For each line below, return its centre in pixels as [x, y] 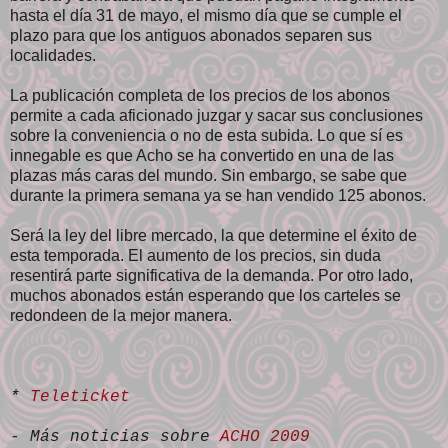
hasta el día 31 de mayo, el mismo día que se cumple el [206, 15]
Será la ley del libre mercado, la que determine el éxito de [213, 235]
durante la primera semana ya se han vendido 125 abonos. [218, 195]
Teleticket [80, 396]
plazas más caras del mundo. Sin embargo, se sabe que [208, 175]
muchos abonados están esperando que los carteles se [205, 295]
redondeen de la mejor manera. [121, 315]
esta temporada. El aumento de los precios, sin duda [195, 255]
